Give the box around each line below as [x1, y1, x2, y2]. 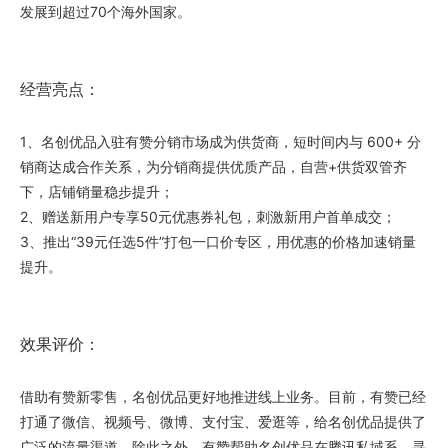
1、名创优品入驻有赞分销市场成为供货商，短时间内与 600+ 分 [20, 133, 421, 150]
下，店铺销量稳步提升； [20, 183, 174, 200]
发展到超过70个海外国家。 [20, 3, 191, 20]
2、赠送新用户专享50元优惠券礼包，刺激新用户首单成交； [20, 208, 396, 225]
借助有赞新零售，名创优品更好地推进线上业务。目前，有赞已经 [20, 388, 426, 405]
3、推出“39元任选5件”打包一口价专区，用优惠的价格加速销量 [20, 233, 416, 250]
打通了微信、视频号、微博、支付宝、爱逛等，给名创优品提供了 [20, 413, 426, 430]
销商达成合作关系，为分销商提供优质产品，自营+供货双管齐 [20, 158, 407, 175]
